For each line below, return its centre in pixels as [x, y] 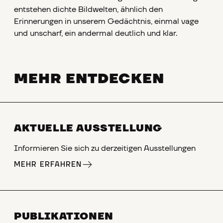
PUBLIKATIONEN [64, 217]
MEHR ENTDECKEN [89, 79]
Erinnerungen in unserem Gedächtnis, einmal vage [106, 22]
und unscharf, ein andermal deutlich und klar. [96, 34]
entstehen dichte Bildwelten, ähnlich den [88, 10]
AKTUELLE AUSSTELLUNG [88, 129]
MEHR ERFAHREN [48, 165]
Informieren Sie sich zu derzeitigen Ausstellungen [105, 149]
